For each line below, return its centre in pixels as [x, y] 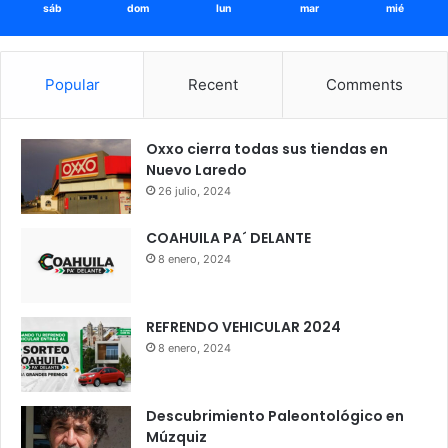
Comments [365, 85]
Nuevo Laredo [196, 170]
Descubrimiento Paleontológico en [275, 416]
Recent [212, 85]
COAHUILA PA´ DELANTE [228, 238]
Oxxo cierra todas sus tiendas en [267, 149]
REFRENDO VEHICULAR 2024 [243, 327]
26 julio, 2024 [194, 191]
